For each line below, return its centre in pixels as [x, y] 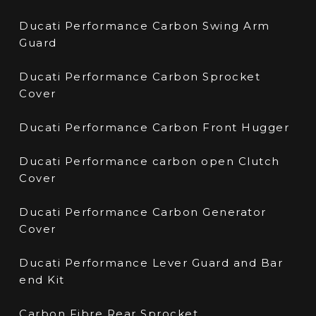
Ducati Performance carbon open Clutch [150, 162]
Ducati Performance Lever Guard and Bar [151, 263]
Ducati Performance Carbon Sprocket [140, 77]
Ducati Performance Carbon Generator [143, 212]
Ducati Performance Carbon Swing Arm [145, 26]
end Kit [42, 280]
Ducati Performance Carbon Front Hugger [154, 128]
